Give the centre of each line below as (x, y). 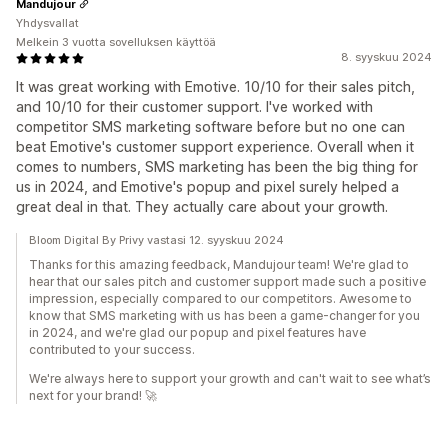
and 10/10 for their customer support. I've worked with (194, 106)
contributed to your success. (112, 349)
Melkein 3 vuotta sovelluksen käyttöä (116, 42)
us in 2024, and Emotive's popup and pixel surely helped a (207, 186)
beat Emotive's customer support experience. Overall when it (215, 146)
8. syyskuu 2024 (386, 57)
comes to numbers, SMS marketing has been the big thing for (217, 166)
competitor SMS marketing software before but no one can (210, 126)
